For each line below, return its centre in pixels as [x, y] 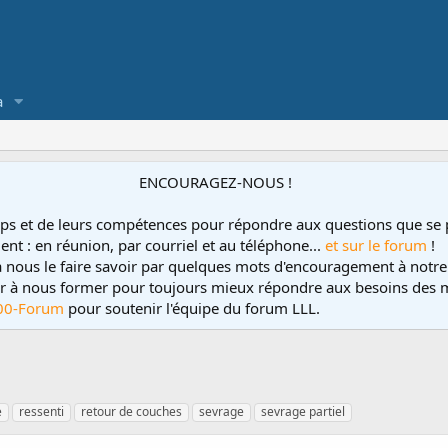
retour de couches [131, 411]
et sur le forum [376, 245]
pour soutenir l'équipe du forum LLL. [194, 308]
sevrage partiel [303, 411]
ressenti [41, 411]
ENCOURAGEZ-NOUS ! [215, 182]
